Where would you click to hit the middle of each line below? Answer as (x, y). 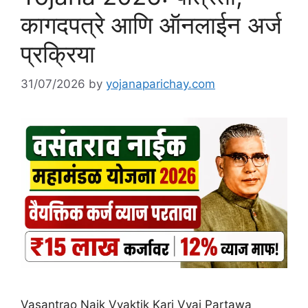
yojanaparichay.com (161, 84)
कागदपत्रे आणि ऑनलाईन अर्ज (151, 24)
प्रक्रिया (58, 53)
